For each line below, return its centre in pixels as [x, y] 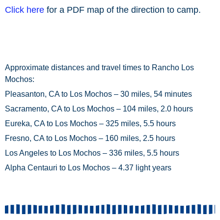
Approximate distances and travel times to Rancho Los [99, 68]
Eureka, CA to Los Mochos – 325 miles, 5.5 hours [90, 124]
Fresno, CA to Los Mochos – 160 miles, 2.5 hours [90, 138]
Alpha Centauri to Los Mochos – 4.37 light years [88, 168]
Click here [25, 10]
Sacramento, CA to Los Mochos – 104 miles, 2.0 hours [99, 109]
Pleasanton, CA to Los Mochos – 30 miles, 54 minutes [98, 94]
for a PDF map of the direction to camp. [123, 10]
